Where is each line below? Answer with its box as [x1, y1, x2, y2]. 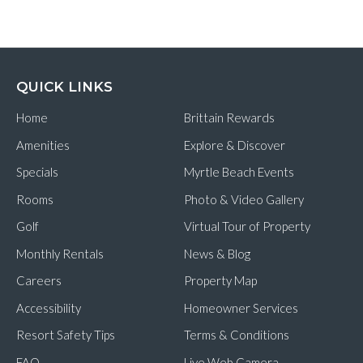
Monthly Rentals [16, 246, 104, 261]
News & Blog [183, 246, 250, 261]
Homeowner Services [183, 300, 298, 315]
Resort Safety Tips [16, 327, 115, 342]
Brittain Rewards [183, 110, 275, 125]
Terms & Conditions [183, 327, 289, 342]
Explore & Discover [183, 137, 285, 152]
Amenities [16, 137, 70, 152]
